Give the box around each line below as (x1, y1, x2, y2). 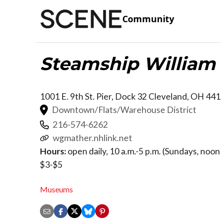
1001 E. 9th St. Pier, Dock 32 (40, 91, 148, 102)
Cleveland (148, 91, 187, 102)
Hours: (40, 146, 66, 156)
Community (122, 13, 174, 25)
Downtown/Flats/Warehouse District (52, 104, 196, 115)
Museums (40, 184, 73, 194)
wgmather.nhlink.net (53, 132, 132, 143)
